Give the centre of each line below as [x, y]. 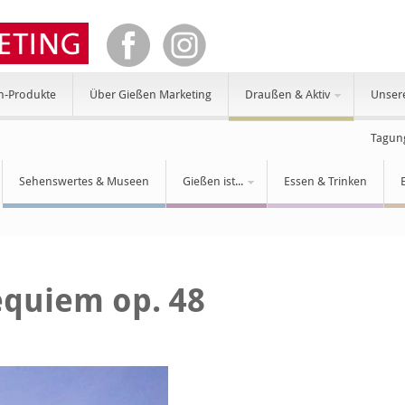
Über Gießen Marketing [151, 94]
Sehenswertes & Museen [85, 181]
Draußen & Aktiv [288, 94]
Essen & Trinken [326, 181]
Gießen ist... [213, 181]
